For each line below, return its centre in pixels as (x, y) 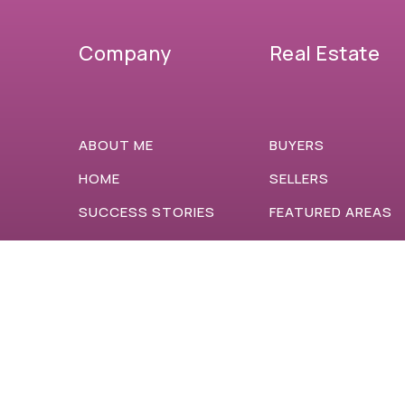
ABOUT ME (116, 146)
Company (125, 54)
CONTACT (116, 313)
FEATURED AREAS (330, 212)
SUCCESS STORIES (147, 212)
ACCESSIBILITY (132, 279)
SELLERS (299, 179)
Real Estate (325, 54)
